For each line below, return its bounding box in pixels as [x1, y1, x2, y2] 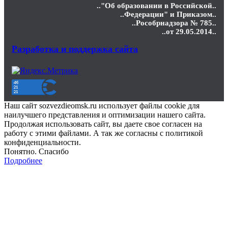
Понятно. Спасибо [4, 147, 69, 156]
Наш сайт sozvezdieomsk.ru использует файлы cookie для [4, 101, 199, 110]
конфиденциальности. [4, 138, 81, 147]
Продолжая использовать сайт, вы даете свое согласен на [4, 120, 202, 129]
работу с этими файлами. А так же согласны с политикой [4, 129, 203, 138]
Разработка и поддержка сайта [12, 44, 138, 54]
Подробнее [4, 156, 42, 165]
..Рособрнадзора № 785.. [132, 19, 216, 27]
